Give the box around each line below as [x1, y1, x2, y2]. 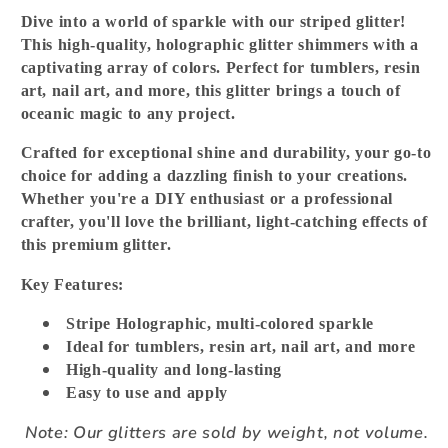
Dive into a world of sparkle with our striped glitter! [20, 12, 407, 30]
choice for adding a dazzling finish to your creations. [20, 167, 409, 185]
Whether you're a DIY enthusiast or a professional [20, 190, 393, 208]
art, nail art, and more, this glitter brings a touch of [20, 81, 401, 99]
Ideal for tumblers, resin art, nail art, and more [66, 338, 416, 356]
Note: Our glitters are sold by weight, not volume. [25, 420, 429, 444]
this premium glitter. [20, 236, 172, 254]
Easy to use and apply [66, 384, 228, 402]
